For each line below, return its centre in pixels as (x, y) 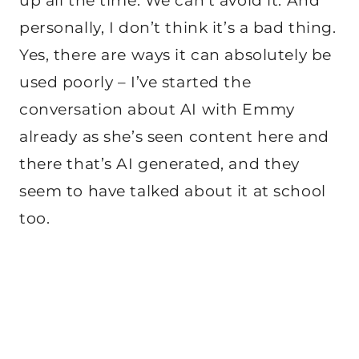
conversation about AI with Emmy (157, 110)
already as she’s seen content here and (174, 137)
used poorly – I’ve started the (135, 83)
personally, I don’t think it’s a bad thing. (178, 28)
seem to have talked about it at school (173, 192)
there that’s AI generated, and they (159, 164)
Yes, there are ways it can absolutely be (175, 55)
